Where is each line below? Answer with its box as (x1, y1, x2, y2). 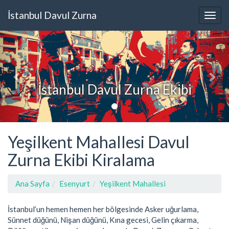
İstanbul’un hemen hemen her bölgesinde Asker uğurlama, (8, 204, 198, 214)
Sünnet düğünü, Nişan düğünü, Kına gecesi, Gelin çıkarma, (8, 215, 198, 224)
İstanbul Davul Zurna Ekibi (37, 81, 192, 98)
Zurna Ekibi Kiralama (8, 150, 155, 170)
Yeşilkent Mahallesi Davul (8, 132, 190, 152)
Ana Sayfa (15, 178, 50, 188)
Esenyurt (59, 178, 90, 188)
